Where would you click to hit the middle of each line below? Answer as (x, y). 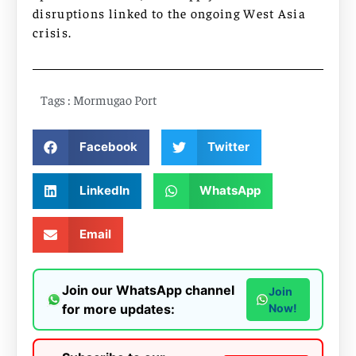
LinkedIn (104, 191)
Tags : (56, 99)
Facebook (108, 147)
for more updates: (118, 309)
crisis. (52, 32)
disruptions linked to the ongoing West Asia (169, 13)
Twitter (228, 147)
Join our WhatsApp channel (148, 290)
